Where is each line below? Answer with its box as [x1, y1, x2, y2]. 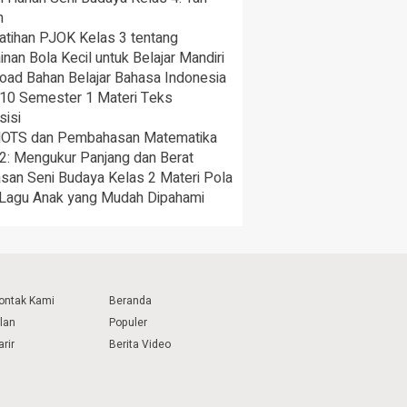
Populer [109, 314, 147, 332]
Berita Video [109, 336, 171, 353]
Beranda [109, 293, 152, 310]
